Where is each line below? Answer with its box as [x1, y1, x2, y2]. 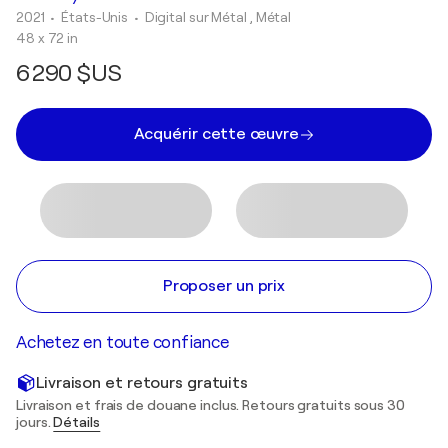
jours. [16, 414, 54, 430]
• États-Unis [50, 9, 132, 25]
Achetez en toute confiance [16, 333, 229, 352]
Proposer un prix [162, 277, 286, 295]
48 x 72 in [16, 30, 78, 46]
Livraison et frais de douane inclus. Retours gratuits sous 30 [16, 397, 405, 413]
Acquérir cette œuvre [133, 125, 299, 143]
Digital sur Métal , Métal [144, 9, 292, 25]
